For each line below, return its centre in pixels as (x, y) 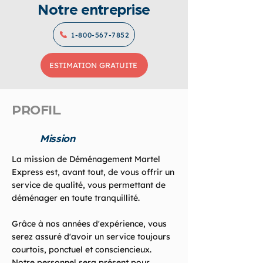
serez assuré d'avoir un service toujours (91, 237)
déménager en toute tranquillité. (76, 198)
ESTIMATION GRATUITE (93, 65)
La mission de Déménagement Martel (86, 159)
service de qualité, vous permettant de (89, 185)
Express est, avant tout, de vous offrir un (93, 172)
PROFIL (36, 108)
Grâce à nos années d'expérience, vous (89, 224)
